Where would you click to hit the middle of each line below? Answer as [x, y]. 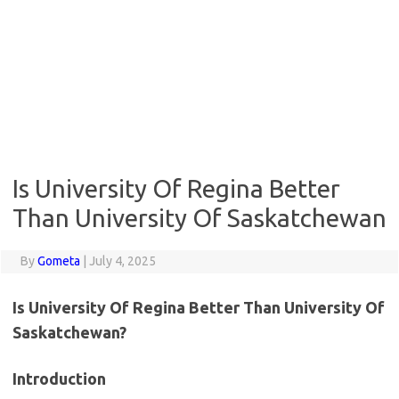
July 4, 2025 [122, 261]
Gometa [58, 261]
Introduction [59, 379]
